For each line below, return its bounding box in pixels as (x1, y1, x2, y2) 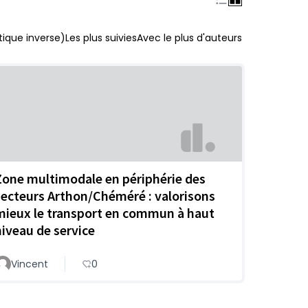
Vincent (11, 256, 48, 271)
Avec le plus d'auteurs (137, 31, 242, 45)
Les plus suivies (65, 31, 137, 45)
